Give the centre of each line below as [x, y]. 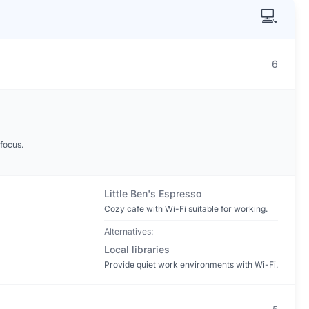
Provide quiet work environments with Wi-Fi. [191, 265]
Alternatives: [128, 231]
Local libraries [137, 249]
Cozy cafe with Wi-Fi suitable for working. [186, 209]
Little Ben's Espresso [152, 193]
